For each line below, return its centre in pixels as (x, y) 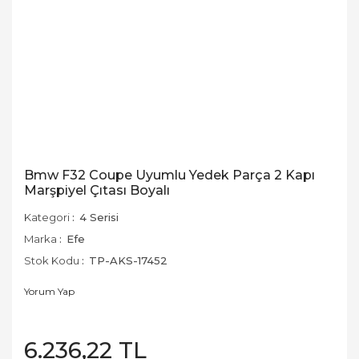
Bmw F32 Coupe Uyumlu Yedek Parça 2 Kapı (169, 175)
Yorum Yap (49, 291)
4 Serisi (99, 217)
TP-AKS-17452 (128, 260)
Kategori (47, 217)
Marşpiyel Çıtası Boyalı (97, 190)
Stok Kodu (52, 260)
